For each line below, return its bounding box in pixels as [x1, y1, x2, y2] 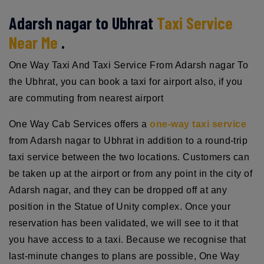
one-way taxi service [150, 118, 247, 129]
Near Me [9, 32, 58, 52]
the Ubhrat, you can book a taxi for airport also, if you [9, 76, 243, 87]
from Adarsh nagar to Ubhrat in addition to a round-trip [9, 135, 248, 146]
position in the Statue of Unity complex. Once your [9, 201, 231, 212]
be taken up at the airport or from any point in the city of [9, 168, 253, 179]
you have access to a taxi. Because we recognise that [9, 234, 246, 245]
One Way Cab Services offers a [9, 118, 150, 129]
